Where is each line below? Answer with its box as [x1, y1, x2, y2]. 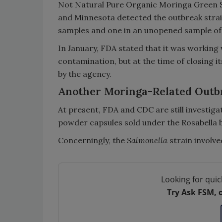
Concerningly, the [58, 135, 127, 145]
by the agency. [58, 69, 111, 79]
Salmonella [127, 135, 167, 145]
